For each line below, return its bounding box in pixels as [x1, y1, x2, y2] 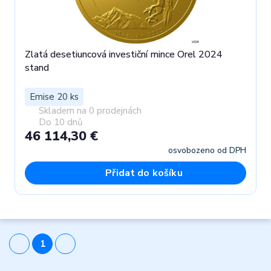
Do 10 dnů [38, 116, 82, 129]
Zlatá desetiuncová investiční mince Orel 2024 [25, 48, 223, 62]
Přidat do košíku [105, 166, 183, 180]
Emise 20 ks [30, 91, 79, 103]
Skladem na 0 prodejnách [38, 105, 142, 117]
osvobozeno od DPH [168, 145, 246, 156]
